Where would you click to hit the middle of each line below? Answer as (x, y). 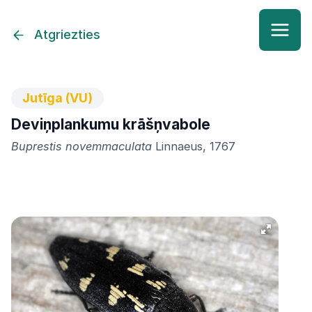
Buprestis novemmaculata (81, 146)
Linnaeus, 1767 (194, 146)
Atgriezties (67, 34)
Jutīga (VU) (57, 98)
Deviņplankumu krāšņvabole (111, 124)
